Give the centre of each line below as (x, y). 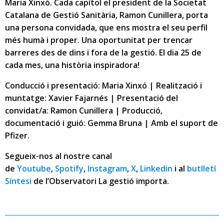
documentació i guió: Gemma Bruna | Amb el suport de (111, 123)
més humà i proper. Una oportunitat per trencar (99, 40)
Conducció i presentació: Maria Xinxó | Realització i (103, 85)
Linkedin (156, 168)
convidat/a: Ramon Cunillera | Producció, (84, 110)
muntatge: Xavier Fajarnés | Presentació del (91, 98)
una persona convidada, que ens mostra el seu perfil (106, 27)
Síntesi (18, 181)
